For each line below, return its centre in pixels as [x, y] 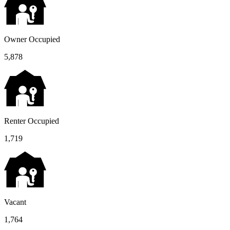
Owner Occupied [32, 39]
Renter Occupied [32, 121]
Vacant [15, 202]
